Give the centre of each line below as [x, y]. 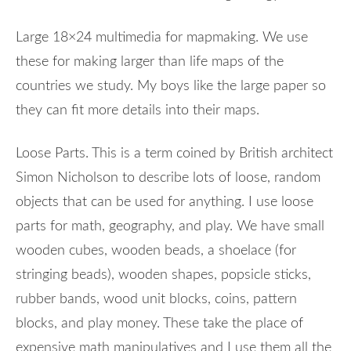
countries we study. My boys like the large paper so [171, 86]
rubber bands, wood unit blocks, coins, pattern [156, 299]
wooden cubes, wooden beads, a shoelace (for [156, 250]
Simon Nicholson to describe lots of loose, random [168, 177]
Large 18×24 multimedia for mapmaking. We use [162, 37]
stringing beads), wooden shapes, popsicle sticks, [163, 275]
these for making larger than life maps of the [150, 62]
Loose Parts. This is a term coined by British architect [174, 153]
